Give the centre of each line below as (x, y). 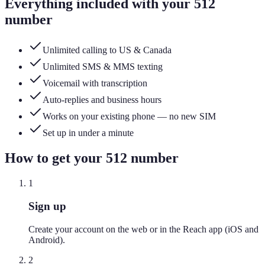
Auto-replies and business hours (102, 100)
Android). (47, 240)
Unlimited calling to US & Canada (107, 50)
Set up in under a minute (88, 133)
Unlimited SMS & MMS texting (103, 67)
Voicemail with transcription (95, 83)
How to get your (55, 158)
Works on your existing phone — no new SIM (129, 117)
